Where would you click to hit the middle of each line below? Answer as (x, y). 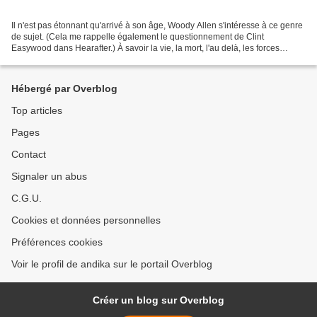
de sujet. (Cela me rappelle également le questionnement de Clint (138, 37)
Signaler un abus (49, 177)
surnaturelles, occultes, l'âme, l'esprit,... (86, 60)
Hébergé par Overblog (64, 89)
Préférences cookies (57, 242)
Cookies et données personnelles (86, 220)
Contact (29, 155)
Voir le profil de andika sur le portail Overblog (112, 264)
